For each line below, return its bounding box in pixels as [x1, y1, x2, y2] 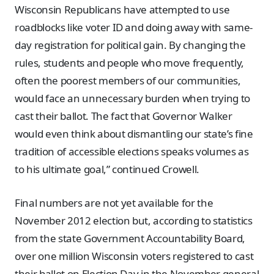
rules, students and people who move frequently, [15, 56, 244, 70]
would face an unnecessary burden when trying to [15, 91, 250, 106]
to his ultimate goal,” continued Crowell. [15, 162, 200, 177]
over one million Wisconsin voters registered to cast [15, 248, 254, 263]
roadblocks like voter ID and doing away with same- [15, 20, 253, 35]
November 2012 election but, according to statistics [15, 213, 253, 228]
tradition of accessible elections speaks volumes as [15, 144, 249, 159]
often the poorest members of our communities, [15, 73, 241, 88]
